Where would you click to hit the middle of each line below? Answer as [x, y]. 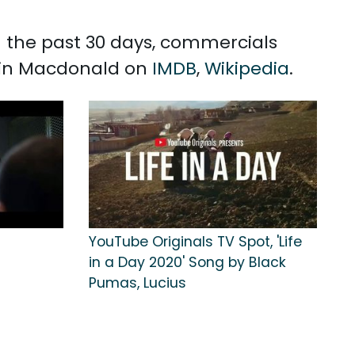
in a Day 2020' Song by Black [187, 263]
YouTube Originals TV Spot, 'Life [195, 242]
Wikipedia [247, 69]
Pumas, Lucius [137, 283]
